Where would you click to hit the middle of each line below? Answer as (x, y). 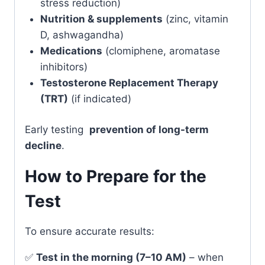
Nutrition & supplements (101, 19)
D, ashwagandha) (82, 35)
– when (205, 257)
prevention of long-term (149, 130)
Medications (71, 51)
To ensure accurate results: (90, 231)
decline (43, 146)
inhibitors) (64, 67)
